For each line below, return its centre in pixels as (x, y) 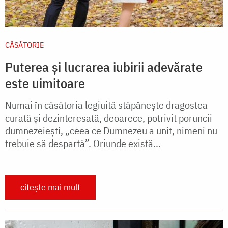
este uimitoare (45, 83)
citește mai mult (50, 187)
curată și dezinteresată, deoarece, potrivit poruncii (109, 118)
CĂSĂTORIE (24, 45)
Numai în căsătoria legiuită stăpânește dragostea (106, 105)
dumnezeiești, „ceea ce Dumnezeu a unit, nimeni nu (111, 131)
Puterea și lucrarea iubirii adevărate (104, 67)
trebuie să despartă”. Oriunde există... (83, 144)
